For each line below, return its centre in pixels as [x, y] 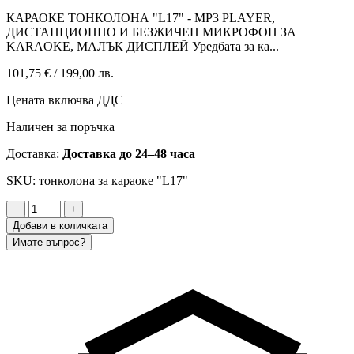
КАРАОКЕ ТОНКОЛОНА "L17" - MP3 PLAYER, [141, 17]
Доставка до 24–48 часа [129, 153]
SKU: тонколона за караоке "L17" [97, 180]
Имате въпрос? [49, 242]
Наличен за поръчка [60, 126]
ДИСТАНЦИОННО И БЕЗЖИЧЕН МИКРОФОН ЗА [151, 32]
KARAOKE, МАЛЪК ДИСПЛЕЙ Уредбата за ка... [143, 46]
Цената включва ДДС [65, 100]
